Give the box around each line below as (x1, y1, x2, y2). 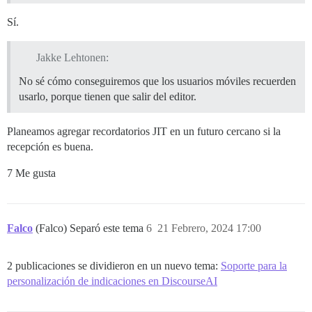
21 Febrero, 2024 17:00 (157, 221, 261, 234)
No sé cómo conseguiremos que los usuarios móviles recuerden (19, 75, 296, 87)
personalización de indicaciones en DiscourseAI (7, 274, 217, 287)
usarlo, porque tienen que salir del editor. (19, 90, 196, 102)
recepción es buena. (7, 140, 93, 153)
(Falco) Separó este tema (36, 221, 146, 234)
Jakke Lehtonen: (36, 51, 109, 63)
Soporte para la (221, 259, 287, 272)
